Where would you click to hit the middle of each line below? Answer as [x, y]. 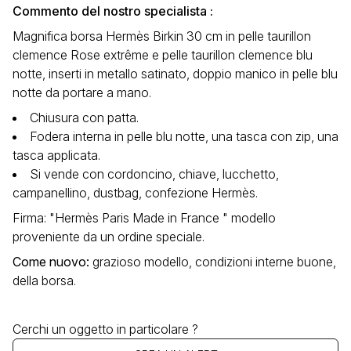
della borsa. [44, 281]
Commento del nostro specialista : [113, 11]
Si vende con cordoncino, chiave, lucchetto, [154, 174]
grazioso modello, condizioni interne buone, [214, 262]
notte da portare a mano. [82, 93]
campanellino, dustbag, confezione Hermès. [135, 193]
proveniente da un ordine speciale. [109, 237]
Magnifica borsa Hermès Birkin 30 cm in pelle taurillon [162, 36]
